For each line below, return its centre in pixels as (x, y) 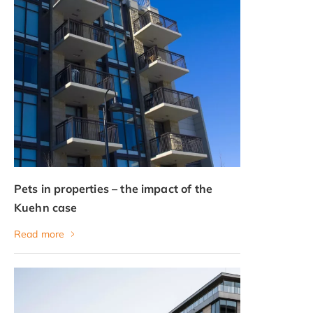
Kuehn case (46, 207)
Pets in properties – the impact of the (114, 188)
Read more (39, 234)
